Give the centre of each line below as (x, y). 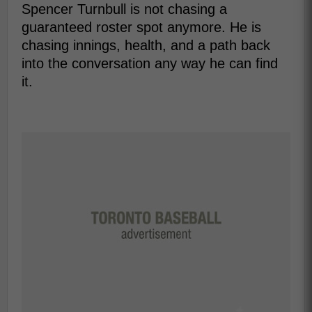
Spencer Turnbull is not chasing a (124, 9)
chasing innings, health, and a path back (146, 45)
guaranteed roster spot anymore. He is (141, 27)
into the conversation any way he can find (150, 63)
